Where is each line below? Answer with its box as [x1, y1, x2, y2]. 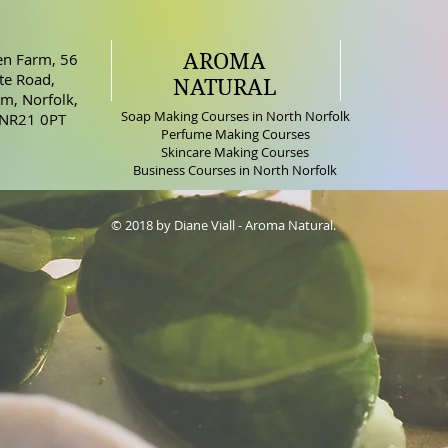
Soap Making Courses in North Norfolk [120, 107, 350, 125]
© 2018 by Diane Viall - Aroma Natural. [110, 216, 336, 234]
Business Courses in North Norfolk [133, 161, 337, 179]
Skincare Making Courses [161, 143, 309, 161]
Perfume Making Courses [160, 125, 310, 143]
